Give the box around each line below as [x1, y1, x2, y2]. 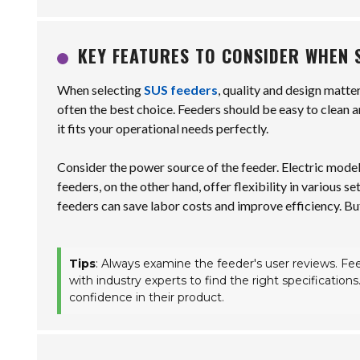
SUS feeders [144, 82, 218, 97]
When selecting [57, 82, 144, 97]
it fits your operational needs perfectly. [57, 121, 268, 136]
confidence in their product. [69, 290, 224, 305]
